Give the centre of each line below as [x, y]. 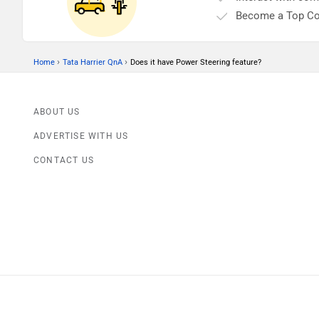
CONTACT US [64, 161]
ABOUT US [57, 112]
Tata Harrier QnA [93, 63]
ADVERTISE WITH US [81, 136]
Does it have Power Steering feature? [196, 63]
